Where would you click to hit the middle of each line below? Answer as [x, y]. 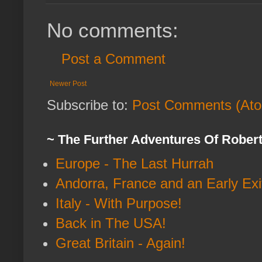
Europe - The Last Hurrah [135, 164]
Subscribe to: [89, 105]
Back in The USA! [111, 223]
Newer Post [68, 84]
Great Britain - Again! [120, 243]
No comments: [113, 30]
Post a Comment [113, 59]
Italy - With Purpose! [119, 204]
